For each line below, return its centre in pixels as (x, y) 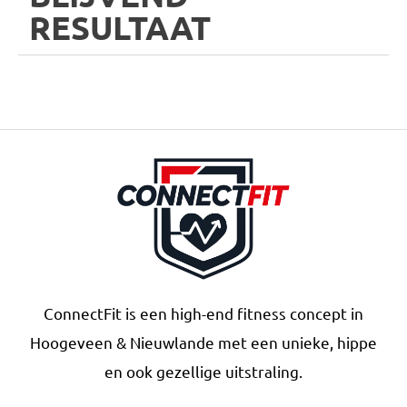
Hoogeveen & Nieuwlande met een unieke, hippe (203, 342)
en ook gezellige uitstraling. (203, 371)
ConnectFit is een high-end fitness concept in (203, 313)
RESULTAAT (120, 27)
